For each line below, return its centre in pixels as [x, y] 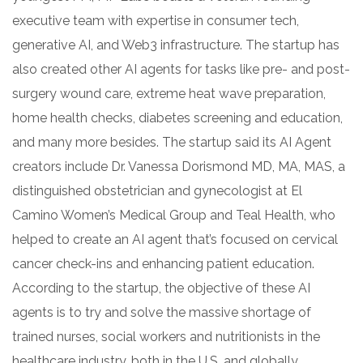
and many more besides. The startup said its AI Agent [172, 142]
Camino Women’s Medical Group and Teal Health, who [174, 215]
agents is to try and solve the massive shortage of [162, 312]
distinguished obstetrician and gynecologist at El [157, 190]
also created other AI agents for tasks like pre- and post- [181, 69]
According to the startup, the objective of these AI [161, 288]
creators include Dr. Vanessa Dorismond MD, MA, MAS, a [179, 166]
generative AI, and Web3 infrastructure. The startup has [176, 45]
